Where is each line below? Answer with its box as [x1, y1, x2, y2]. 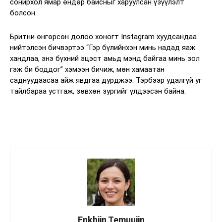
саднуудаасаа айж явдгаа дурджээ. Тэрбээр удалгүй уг [10, 75, 202, 85]
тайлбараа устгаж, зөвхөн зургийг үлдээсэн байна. [10, 86, 186, 96]
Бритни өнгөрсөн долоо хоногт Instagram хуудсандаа [10, 32, 197, 41]
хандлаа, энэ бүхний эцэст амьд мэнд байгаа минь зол [10, 54, 200, 63]
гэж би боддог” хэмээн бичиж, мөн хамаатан [10, 64, 165, 74]
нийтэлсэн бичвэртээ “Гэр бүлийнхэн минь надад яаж [10, 43, 195, 52]
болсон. [10, 8, 37, 17]
